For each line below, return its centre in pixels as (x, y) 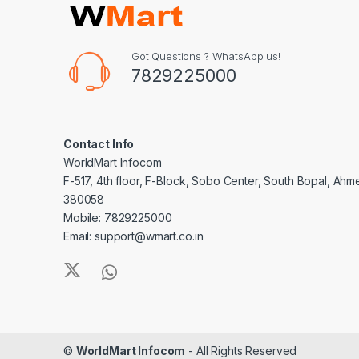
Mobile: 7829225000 (118, 217)
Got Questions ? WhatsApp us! (206, 56)
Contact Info (99, 143)
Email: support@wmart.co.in (133, 236)
